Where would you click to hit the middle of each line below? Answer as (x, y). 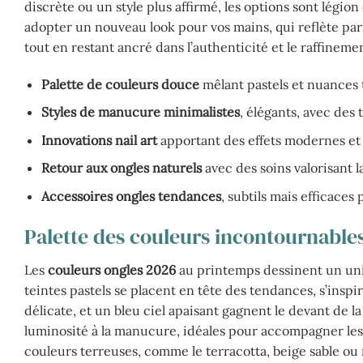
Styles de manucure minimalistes (140, 112)
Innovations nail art (99, 140)
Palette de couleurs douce (120, 84)
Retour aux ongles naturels (121, 168)
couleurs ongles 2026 (112, 270)
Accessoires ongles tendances (131, 196)
